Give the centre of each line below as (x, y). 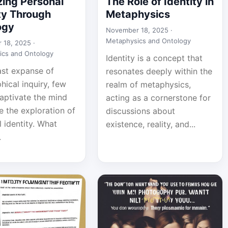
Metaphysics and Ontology (148, 41)
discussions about (140, 111)
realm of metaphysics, (148, 84)
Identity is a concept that (154, 58)
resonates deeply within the (159, 71)
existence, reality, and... (150, 124)
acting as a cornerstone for (158, 98)
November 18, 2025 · (139, 30)
